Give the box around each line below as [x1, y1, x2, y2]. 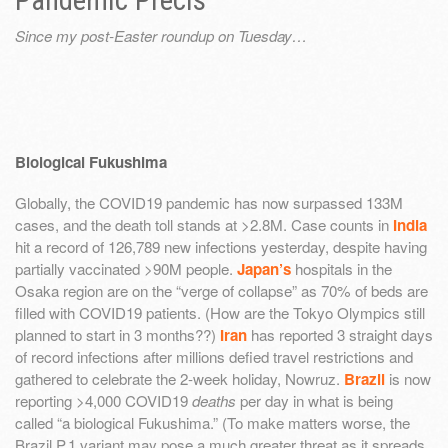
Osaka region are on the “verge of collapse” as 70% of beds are [15, 280, 428, 302]
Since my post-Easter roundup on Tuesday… [15, 25, 307, 47]
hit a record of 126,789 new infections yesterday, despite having [15, 236, 427, 258]
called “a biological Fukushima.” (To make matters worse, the [15, 412, 410, 434]
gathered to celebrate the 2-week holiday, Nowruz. [15, 368, 344, 390]
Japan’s [237, 258, 291, 281]
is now [385, 368, 431, 390]
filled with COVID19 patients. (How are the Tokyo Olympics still [15, 302, 425, 324]
